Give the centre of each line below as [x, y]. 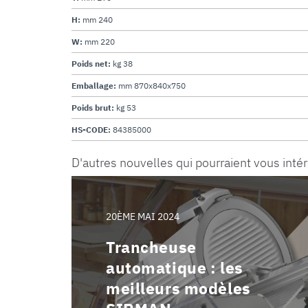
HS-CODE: [92, 129]
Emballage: [95, 85]
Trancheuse [151, 246]
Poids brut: [94, 107]
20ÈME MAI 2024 [143, 216]
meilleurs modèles [178, 288]
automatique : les [175, 267]
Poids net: [92, 63]
